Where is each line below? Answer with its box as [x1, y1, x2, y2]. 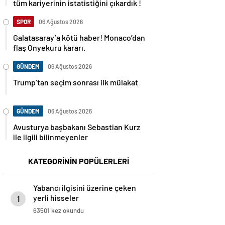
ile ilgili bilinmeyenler [13, 132, 88, 142]
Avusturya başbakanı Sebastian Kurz [13, 122, 140, 132]
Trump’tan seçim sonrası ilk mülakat [13, 77, 138, 87]
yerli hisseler [33, 193, 79, 202]
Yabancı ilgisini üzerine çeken [33, 183, 136, 192]
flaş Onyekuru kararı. [13, 43, 85, 52]
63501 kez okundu [33, 206, 84, 214]
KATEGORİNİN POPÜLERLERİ [28, 156, 129, 166]
